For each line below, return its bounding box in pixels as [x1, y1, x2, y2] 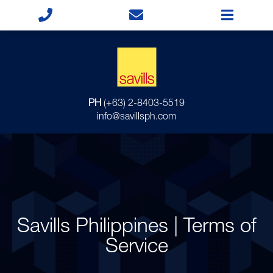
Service [105, 238, 168, 258]
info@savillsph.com [97, 113, 176, 122]
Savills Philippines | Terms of [16, 218, 257, 238]
